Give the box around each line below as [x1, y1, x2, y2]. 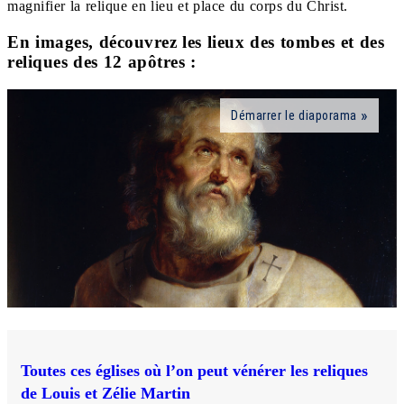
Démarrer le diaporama [231, 107, 357, 123]
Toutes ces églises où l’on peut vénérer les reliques [21, 362, 368, 381]
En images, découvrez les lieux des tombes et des [7, 32, 384, 51]
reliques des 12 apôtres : [7, 51, 197, 71]
